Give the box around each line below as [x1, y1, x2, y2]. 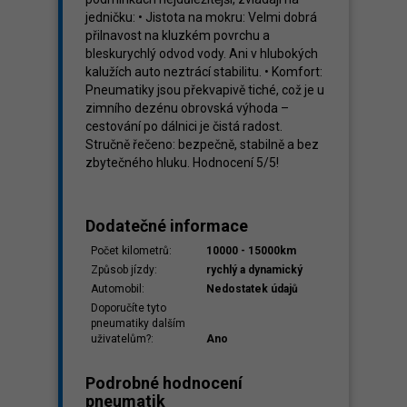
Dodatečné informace [85, 216, 248, 235]
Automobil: [91, 283, 144, 295]
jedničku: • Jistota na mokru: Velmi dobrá [85, 10, 317, 25]
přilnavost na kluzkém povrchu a [85, 28, 270, 43]
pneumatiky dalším [91, 317, 185, 330]
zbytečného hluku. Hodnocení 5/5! [85, 155, 279, 170]
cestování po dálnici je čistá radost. [85, 119, 283, 134]
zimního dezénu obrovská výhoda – [85, 101, 289, 115]
